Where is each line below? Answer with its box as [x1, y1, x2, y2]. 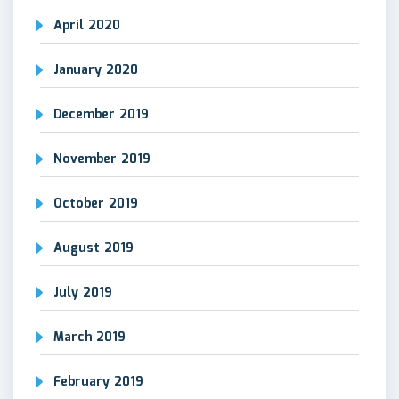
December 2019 [53, 104, 149, 125]
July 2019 [53, 282, 112, 303]
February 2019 [53, 371, 143, 392]
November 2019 [53, 149, 151, 169]
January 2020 [53, 60, 138, 80]
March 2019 [53, 327, 126, 347]
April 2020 [53, 15, 120, 36]
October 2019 [53, 193, 138, 214]
